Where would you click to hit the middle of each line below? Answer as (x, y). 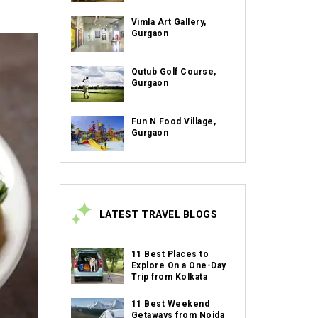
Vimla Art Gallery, (169, 22)
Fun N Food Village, (173, 121)
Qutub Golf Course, (174, 72)
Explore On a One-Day (179, 265)
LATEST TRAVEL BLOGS (158, 214)
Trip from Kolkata (169, 277)
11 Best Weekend (170, 304)
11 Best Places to (170, 254)
